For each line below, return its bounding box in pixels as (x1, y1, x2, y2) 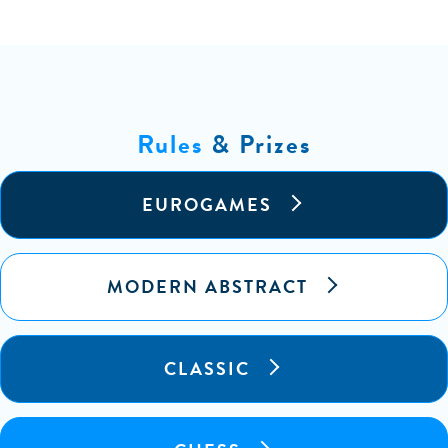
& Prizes (203, 124, 311, 164)
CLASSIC (164, 355, 250, 382)
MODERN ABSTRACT (106, 273, 308, 300)
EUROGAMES (142, 191, 272, 218)
